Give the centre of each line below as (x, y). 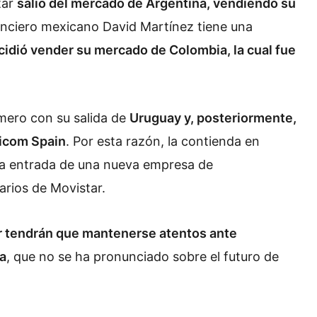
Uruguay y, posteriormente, (213, 118)
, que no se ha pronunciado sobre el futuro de (143, 256)
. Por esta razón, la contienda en (163, 142)
